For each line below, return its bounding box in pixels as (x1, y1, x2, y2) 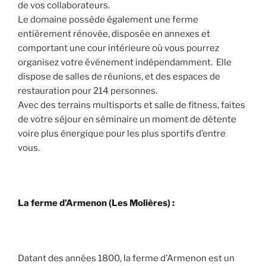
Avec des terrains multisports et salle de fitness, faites (18, 100, 245, 111)
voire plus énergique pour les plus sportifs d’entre (18, 128, 226, 140)
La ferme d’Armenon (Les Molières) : (18, 198, 176, 209)
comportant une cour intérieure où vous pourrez (18, 43, 219, 54)
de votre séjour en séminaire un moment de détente (18, 114, 236, 125)
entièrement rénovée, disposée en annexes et (18, 28, 210, 40)
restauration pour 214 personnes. (18, 85, 157, 97)
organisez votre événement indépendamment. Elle (18, 57, 232, 68)
